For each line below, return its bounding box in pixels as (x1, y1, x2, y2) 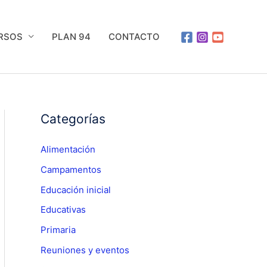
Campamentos (41, 163, 101, 175)
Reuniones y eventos (41, 244, 129, 256)
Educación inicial (41, 184, 111, 195)
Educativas (41, 204, 86, 216)
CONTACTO (108, 31, 160, 43)
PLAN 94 (52, 31, 91, 43)
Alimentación (41, 144, 95, 156)
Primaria (41, 224, 76, 236)
